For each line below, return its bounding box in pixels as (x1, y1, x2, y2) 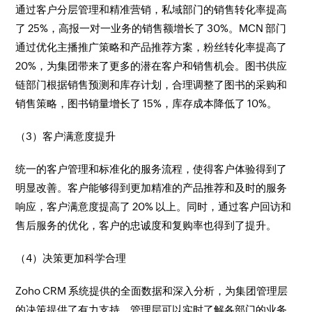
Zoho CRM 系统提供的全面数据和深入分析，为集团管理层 (15, 285, 288, 297)
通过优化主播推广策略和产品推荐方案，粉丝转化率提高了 (15, 41, 288, 53)
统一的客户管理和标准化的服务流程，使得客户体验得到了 (15, 163, 288, 175)
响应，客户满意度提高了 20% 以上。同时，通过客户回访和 (15, 201, 292, 212)
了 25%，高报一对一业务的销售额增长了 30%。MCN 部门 (15, 22, 287, 34)
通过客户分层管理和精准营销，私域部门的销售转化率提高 (15, 3, 288, 15)
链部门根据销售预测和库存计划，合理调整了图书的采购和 (15, 79, 288, 91)
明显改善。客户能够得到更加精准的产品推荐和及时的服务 (15, 182, 288, 194)
